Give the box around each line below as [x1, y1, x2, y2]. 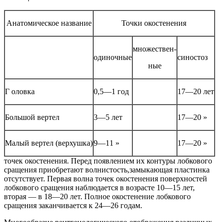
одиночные [94, 53, 132, 62]
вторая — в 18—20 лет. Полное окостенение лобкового [4, 192, 191, 201]
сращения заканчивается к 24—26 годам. [4, 201, 142, 210]
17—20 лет [177, 87, 214, 96]
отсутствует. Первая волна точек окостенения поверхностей [4, 174, 207, 183]
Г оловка [5, 87, 35, 96]
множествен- [133, 45, 176, 54]
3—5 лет [94, 113, 122, 122]
